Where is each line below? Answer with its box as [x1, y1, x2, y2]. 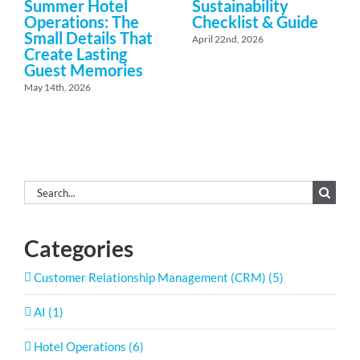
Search [23, 182, 59, 197]
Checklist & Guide [192, 11, 318, 31]
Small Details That [24, 27, 153, 47]
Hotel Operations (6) [34, 339, 144, 354]
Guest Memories [24, 59, 146, 80]
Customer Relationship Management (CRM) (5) [34, 270, 284, 285]
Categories [24, 235, 133, 263]
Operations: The [24, 11, 139, 31]
